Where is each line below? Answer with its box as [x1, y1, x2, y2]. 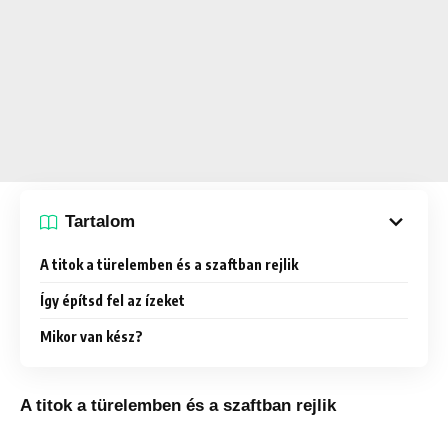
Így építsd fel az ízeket [40, 291, 185, 309]
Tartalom [65, 212, 135, 232]
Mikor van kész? [40, 327, 143, 345]
